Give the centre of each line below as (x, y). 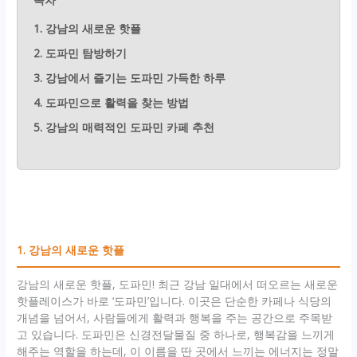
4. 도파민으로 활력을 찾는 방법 (112, 102)
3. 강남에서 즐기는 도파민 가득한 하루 (130, 77)
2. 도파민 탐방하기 (80, 53)
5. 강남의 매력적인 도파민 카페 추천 (124, 127)
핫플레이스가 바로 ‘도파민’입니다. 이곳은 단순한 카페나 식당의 (175, 300)
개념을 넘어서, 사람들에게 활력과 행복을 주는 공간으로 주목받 (175, 317)
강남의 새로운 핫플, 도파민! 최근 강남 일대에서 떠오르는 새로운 (178, 284)
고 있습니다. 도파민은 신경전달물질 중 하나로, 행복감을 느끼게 (176, 334)
